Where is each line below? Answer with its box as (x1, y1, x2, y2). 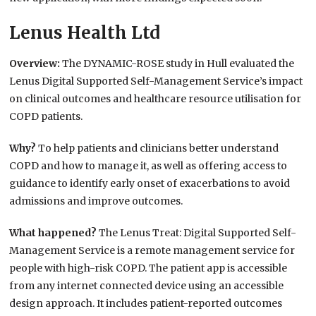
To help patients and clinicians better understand (38, 142, 279, 155)
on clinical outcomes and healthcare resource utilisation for (9, 92, 302, 106)
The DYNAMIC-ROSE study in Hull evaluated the (62, 57, 295, 71)
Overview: (9, 57, 63, 71)
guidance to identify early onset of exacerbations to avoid (9, 177, 291, 190)
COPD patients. (9, 110, 83, 123)
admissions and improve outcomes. (9, 195, 183, 208)
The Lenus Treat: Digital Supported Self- (99, 226, 297, 240)
